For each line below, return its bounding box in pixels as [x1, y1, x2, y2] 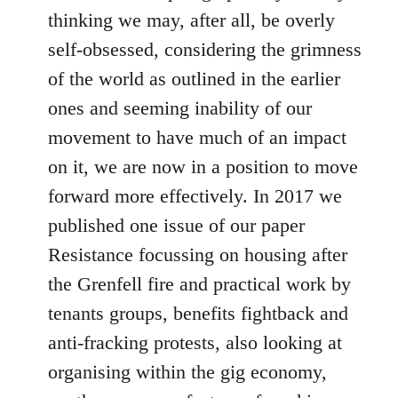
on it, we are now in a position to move [48, 155, 358, 178]
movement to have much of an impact [48, 126, 346, 148]
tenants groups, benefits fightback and [48, 302, 348, 324]
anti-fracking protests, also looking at [48, 331, 342, 354]
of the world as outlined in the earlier [48, 68, 340, 90]
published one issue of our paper [48, 214, 305, 236]
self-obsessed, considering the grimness [48, 38, 362, 60]
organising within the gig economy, [48, 361, 327, 383]
